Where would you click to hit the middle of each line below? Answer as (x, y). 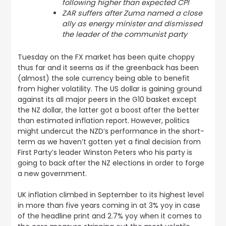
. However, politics (158, 121)
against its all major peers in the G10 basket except (107, 99)
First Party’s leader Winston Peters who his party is (105, 152)
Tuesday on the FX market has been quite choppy (106, 57)
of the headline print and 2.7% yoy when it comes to (109, 216)
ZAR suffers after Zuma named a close (132, 13)
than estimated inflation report (72, 121)
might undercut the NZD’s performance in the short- (111, 131)
